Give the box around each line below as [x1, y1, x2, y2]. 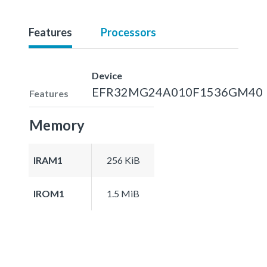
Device [92, 69, 122, 81]
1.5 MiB [107, 187, 139, 199]
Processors [101, 25, 156, 39]
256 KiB [106, 154, 140, 166]
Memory [29, 116, 85, 133]
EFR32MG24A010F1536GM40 [92, 84, 263, 99]
